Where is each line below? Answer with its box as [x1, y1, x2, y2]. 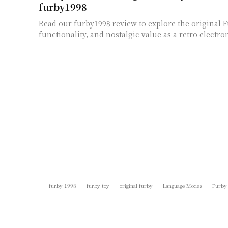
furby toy [87, 181, 109, 189]
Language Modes [163, 181, 202, 189]
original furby [120, 181, 153, 189]
